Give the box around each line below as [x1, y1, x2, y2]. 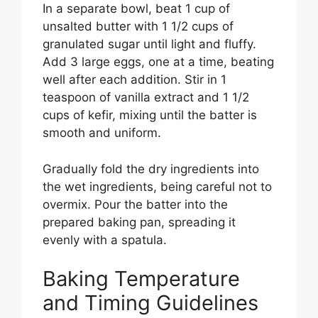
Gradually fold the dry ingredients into [43, 161, 259, 176]
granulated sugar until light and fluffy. [43, 37, 256, 52]
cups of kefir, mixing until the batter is [43, 108, 257, 123]
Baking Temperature [43, 266, 240, 292]
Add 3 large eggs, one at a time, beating [43, 55, 274, 70]
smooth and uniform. [43, 126, 161, 141]
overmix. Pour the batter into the [43, 197, 228, 212]
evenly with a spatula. [43, 232, 167, 247]
